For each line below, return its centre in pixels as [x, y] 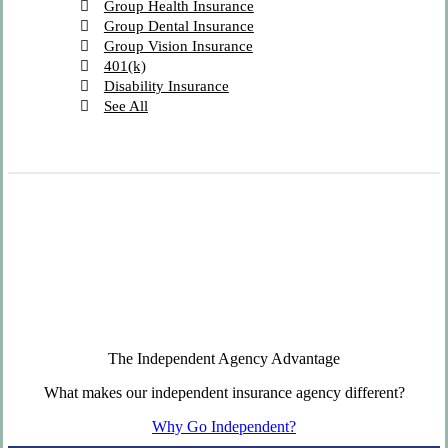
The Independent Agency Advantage [224, 358]
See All [125, 105]
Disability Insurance [166, 85]
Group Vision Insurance [178, 45]
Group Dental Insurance [178, 25]
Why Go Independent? [224, 426]
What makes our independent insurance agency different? [224, 392]
